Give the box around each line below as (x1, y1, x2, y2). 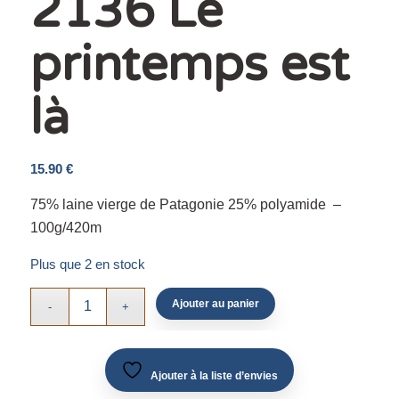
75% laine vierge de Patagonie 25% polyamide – (29, 196, 341, 212)
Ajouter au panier (172, 297, 260, 310)
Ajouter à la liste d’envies (150, 369, 278, 382)
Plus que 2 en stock (29, 257, 145, 273)
